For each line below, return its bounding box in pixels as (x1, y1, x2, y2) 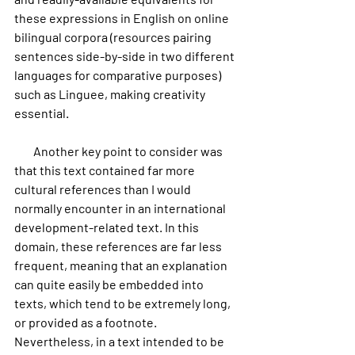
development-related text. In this (14, 219, 201, 235)
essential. (14, 105, 69, 120)
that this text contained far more (14, 162, 197, 177)
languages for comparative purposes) (14, 67, 223, 82)
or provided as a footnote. (14, 315, 159, 330)
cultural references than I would (14, 181, 193, 197)
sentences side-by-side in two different (14, 48, 237, 63)
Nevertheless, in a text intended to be (14, 334, 227, 349)
